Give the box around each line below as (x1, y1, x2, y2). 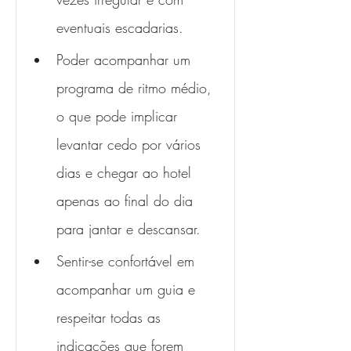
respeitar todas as (56, 308, 165, 327)
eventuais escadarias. (56, 18, 183, 37)
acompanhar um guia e (56, 280, 200, 299)
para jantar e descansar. (56, 219, 201, 238)
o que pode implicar (56, 107, 182, 125)
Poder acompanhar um (56, 50, 195, 69)
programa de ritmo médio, (56, 78, 216, 97)
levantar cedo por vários (56, 135, 205, 154)
